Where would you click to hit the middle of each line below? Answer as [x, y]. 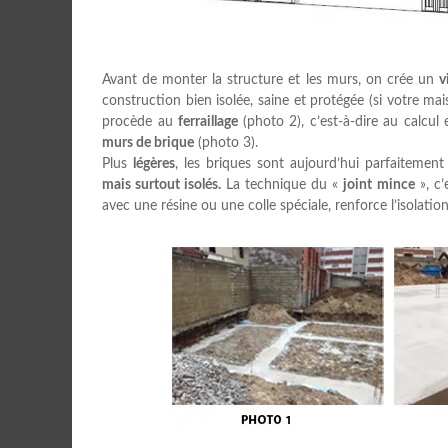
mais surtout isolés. [164, 185]
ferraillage [210, 122]
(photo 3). [226, 143]
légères [154, 164]
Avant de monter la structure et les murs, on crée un [270, 80]
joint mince [379, 185]
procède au [140, 122]
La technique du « [284, 185]
